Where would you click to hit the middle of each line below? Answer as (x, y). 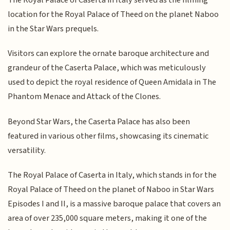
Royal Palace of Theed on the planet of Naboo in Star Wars (111, 189)
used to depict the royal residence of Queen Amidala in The (112, 82)
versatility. (27, 150)
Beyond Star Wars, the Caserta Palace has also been (99, 121)
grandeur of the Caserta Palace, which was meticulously (107, 68)
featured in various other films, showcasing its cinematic (108, 136)
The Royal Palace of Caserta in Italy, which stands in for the (112, 175)
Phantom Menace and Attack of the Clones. (84, 97)
